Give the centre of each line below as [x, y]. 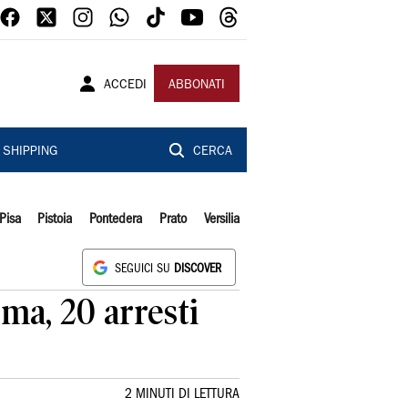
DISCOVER [198, 269]
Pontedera [116, 219]
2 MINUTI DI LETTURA [182, 394]
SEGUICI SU [144, 269]
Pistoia [55, 219]
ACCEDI [125, 86]
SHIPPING [30, 152]
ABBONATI [197, 86]
